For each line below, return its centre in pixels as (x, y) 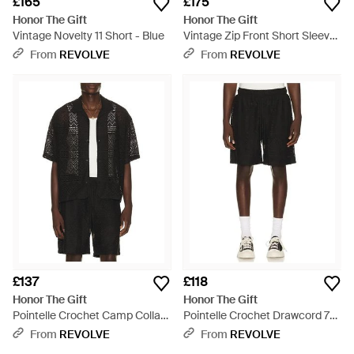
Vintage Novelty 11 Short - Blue (88, 36)
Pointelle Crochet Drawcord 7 (256, 315)
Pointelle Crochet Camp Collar (88, 315)
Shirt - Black (43, 331)
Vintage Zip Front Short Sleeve (260, 36)
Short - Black (216, 331)
